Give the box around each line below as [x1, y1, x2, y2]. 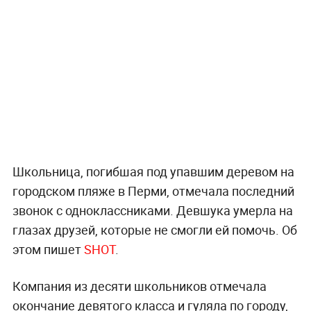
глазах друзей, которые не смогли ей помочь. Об [12, 221, 297, 239]
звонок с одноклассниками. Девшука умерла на [12, 202, 293, 219]
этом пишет [12, 241, 84, 258]
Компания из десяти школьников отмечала [12, 278, 267, 295]
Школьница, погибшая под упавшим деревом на [12, 163, 294, 180]
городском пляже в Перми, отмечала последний [12, 183, 294, 200]
